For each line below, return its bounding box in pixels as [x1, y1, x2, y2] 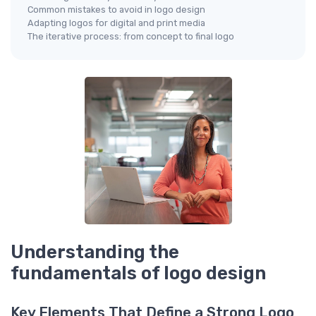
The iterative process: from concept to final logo [28, 31, 234, 42]
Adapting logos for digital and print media [28, 18, 205, 28]
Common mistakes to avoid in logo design [28, 4, 205, 15]
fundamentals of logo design [11, 262, 266, 284]
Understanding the [11, 241, 179, 262]
